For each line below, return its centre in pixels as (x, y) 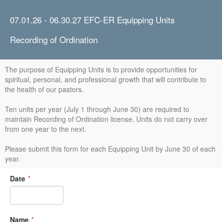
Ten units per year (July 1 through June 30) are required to (97, 109)
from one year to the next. (46, 129)
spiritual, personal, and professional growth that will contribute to (106, 79)
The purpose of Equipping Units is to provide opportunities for (101, 69)
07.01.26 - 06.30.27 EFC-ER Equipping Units (92, 20)
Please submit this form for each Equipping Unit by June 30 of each (110, 149)
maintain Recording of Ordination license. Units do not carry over (106, 119)
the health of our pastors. (44, 89)
